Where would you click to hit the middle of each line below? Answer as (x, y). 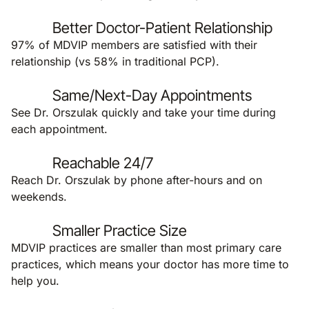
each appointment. (59, 129)
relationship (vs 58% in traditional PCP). (115, 61)
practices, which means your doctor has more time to (150, 264)
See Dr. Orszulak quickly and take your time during (143, 112)
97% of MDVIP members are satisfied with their (134, 45)
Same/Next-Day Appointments (152, 95)
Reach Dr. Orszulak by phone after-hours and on (137, 180)
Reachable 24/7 (103, 163)
